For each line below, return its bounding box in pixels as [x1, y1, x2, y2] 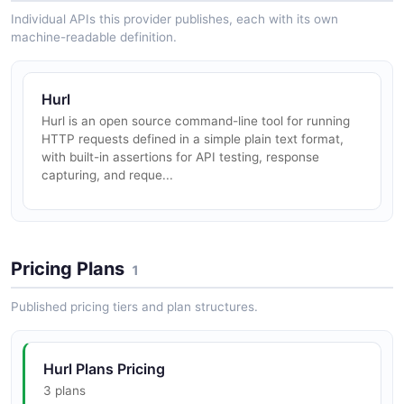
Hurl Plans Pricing [43, 360, 165, 379]
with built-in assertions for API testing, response [41, 150, 319, 165]
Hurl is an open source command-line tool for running [41, 114, 350, 129]
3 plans [43, 383, 86, 399]
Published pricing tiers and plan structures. [11, 299, 258, 315]
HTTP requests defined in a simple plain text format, [41, 132, 344, 147]
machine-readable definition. [11, 30, 177, 45]
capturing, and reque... [41, 168, 173, 183]
